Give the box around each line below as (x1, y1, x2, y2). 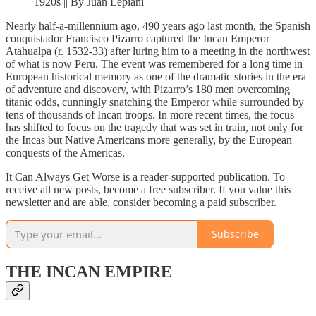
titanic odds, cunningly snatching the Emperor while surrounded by (6, 95, 304, 108)
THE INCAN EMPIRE (6, 262, 172, 281)
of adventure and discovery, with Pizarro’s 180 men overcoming (6, 83, 290, 95)
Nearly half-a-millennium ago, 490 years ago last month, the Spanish (6, 19, 310, 32)
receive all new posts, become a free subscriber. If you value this (6, 183, 291, 195)
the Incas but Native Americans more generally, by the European (6, 133, 292, 146)
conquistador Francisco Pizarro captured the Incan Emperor (6, 32, 269, 44)
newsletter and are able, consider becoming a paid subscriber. (6, 195, 276, 208)
